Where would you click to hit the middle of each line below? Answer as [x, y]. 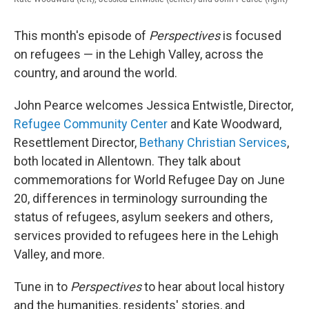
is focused [251, 36]
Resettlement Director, [77, 142]
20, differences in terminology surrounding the [141, 198]
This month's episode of [81, 36]
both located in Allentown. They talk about [127, 161]
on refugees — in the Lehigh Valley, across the [139, 54]
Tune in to [42, 287]
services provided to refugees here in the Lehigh [146, 236]
